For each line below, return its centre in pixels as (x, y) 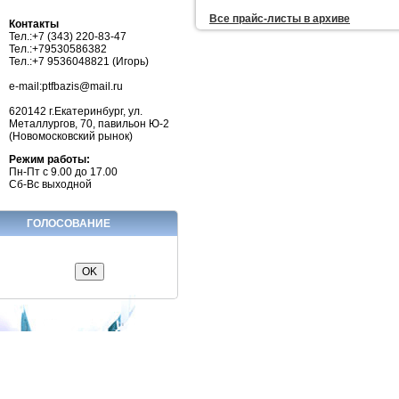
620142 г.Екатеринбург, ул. (76, 111)
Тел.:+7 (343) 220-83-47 (68, 36)
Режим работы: (49, 159)
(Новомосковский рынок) (71, 136)
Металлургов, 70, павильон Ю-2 (89, 123)
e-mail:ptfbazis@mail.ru (66, 86)
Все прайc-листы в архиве (280, 18)
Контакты (34, 24)
